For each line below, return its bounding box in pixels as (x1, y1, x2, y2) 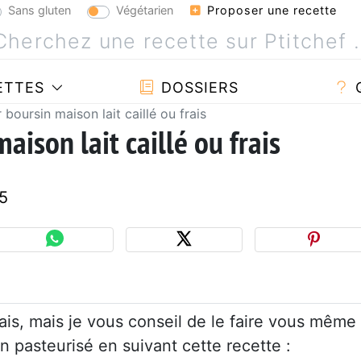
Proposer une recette (203, 3, 337, 17)
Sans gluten (8, 2, 71, 17)
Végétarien (116, 2, 173, 17)
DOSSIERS (156, 78, 239, 96)
